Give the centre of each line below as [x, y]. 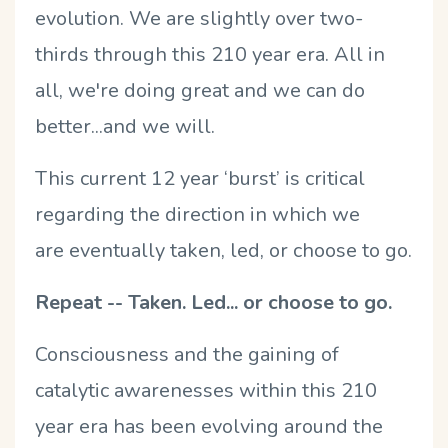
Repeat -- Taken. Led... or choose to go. [213, 302]
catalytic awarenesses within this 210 [206, 390]
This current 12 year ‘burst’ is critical [200, 178]
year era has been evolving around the [209, 426]
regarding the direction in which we [197, 214]
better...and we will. [127, 126]
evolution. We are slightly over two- [199, 18]
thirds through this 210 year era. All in [210, 54]
